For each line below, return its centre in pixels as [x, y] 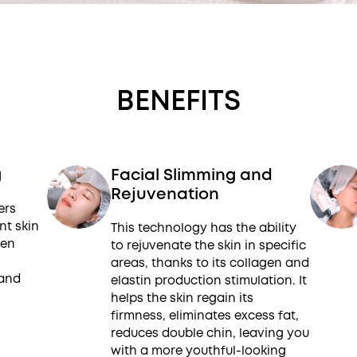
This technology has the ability [204, 228]
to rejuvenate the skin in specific [209, 245]
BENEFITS [178, 100]
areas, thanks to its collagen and [210, 263]
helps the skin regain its [182, 298]
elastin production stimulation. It [209, 280]
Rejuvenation [165, 194]
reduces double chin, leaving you [210, 333]
